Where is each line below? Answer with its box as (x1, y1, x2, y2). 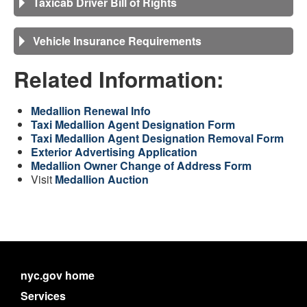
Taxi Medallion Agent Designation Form (31, 116, 235, 132)
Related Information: (14, 64, 223, 95)
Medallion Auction (55, 171, 149, 187)
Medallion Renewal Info (31, 103, 151, 119)
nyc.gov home (21, 267, 95, 283)
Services (21, 288, 66, 304)
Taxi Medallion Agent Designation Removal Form (31, 130, 284, 146)
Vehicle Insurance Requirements (33, 33, 201, 49)
